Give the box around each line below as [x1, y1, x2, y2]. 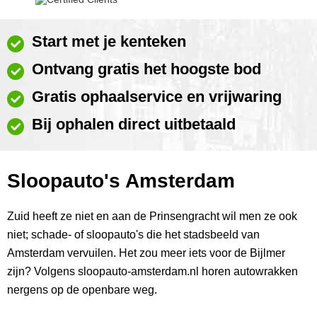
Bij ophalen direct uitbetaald [32, 116, 236, 133]
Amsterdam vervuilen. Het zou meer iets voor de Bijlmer [7, 247, 285, 259]
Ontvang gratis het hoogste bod [32, 61, 261, 78]
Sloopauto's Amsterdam [7, 170, 235, 192]
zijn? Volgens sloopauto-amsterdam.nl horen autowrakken [7, 265, 298, 277]
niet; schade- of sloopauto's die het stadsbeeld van [7, 229, 260, 241]
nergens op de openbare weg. [7, 284, 157, 296]
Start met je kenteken [32, 33, 186, 50]
